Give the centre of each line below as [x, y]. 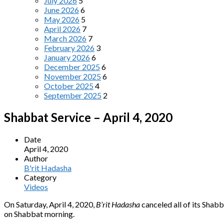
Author [36, 158]
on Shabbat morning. [39, 213]
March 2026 [65, 38]
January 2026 [67, 57]
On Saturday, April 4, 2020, [50, 204]
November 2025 [72, 76]
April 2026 [62, 29]
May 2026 [62, 19]
